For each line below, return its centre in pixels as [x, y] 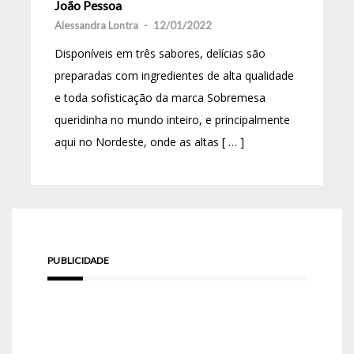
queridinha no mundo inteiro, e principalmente [172, 119]
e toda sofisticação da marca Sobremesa [160, 97]
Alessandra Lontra [96, 25]
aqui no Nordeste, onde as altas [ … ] [149, 141]
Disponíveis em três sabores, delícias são [160, 53]
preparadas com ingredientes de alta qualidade [174, 75]
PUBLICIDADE [78, 260]
